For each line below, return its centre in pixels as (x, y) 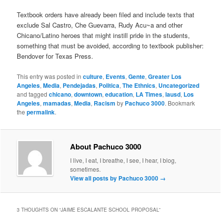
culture (93, 76)
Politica (109, 85)
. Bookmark (180, 103)
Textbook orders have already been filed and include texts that (106, 15)
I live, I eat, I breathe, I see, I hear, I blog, (123, 160)
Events (116, 76)
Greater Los (165, 76)
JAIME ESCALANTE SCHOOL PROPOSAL (110, 210)
